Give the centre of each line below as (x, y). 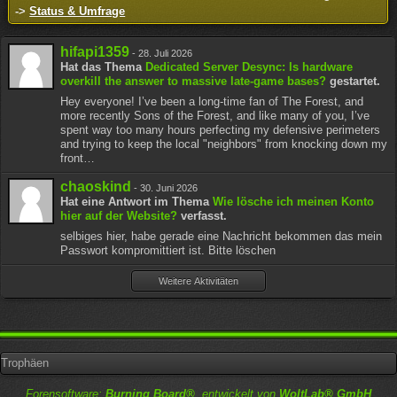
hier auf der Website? (119, 216)
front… (78, 158)
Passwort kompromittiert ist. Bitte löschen (168, 250)
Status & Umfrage (78, 11)
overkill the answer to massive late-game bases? (194, 81)
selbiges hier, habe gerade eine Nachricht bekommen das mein (222, 236)
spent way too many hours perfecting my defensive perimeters (221, 130)
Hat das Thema (103, 67)
